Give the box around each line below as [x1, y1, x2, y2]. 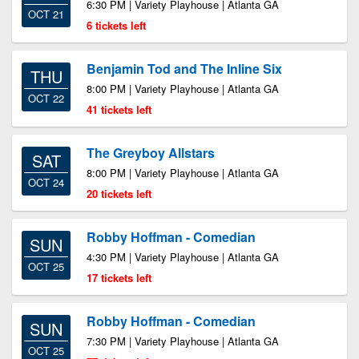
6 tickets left [87, 18, 146, 33]
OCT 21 [28, 6, 64, 22]
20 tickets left [87, 186, 151, 201]
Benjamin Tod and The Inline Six [87, 59, 282, 78]
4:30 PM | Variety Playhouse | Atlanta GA [87, 249, 279, 264]
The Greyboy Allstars [87, 143, 215, 162]
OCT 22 [28, 91, 64, 106]
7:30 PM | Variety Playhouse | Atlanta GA [87, 333, 279, 349]
